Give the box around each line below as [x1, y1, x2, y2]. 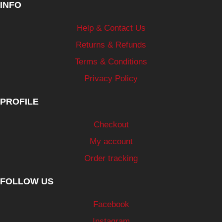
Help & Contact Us [76, 23, 146, 33]
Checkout [93, 120, 129, 129]
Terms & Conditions [75, 57, 147, 66]
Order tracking [84, 154, 138, 163]
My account [89, 137, 133, 146]
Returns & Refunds [76, 40, 146, 50]
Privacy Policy [84, 74, 138, 83]
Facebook [93, 200, 129, 209]
